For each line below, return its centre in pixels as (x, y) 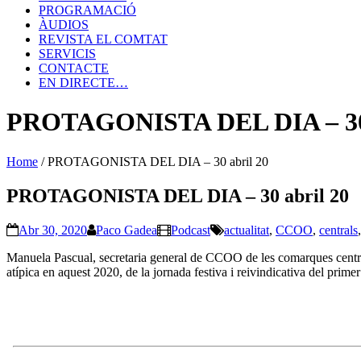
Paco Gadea (127, 230)
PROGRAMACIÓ (87, 10)
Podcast (191, 230)
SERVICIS (67, 54)
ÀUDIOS (64, 25)
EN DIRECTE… (83, 83)
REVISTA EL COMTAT (103, 39)
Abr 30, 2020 (53, 230)
